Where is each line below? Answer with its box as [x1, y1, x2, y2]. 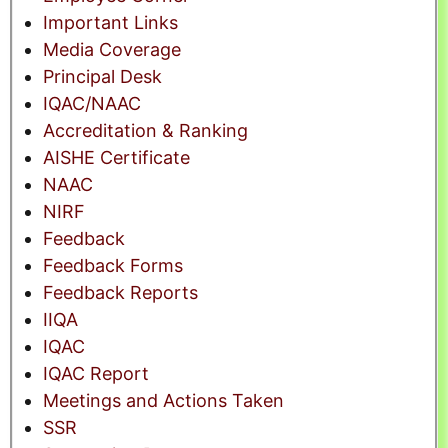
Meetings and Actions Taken [43, 390, 284, 412]
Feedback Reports [43, 282, 198, 304]
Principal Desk [43, 66, 162, 88]
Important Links [43, 12, 178, 34]
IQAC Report [43, 363, 149, 385]
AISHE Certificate [43, 147, 190, 169]
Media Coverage [43, 39, 181, 61]
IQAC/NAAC [43, 93, 141, 115]
